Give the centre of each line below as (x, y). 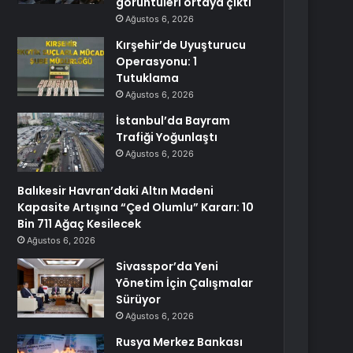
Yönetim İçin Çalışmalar (185, 283)
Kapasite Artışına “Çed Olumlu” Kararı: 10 (136, 207)
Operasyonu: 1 (157, 61)
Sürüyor (139, 299)
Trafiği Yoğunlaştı (167, 137)
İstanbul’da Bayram (173, 121)
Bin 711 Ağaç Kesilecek (80, 224)
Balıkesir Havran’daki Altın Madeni (116, 191)
